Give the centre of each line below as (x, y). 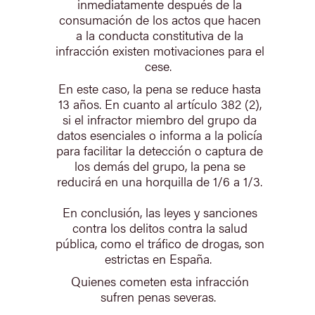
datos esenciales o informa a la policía (160, 134)
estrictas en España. (160, 258)
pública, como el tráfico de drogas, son (160, 243)
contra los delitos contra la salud (160, 227)
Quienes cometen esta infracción (160, 281)
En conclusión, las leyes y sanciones (160, 212)
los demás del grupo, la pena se (160, 165)
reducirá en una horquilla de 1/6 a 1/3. (160, 181)
